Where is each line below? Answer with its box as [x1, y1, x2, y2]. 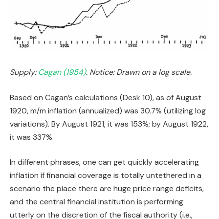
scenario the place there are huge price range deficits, [10, 183, 204, 194]
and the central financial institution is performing [10, 197, 183, 207]
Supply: [10, 67, 38, 78]
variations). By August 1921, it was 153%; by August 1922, [10, 118, 208, 129]
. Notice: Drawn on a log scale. [86, 67, 192, 78]
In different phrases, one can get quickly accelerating [10, 157, 199, 168]
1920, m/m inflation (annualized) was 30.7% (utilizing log [10, 105, 206, 116]
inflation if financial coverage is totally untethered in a [10, 170, 201, 181]
